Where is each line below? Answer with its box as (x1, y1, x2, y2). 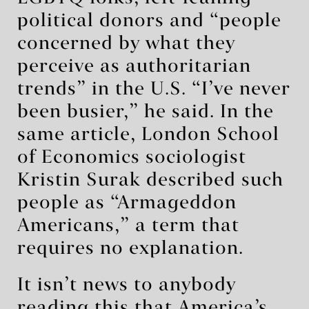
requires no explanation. (17, 239, 243, 258)
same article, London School (17, 126, 279, 144)
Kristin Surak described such (17, 171, 283, 190)
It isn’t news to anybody (17, 276, 236, 295)
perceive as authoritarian (17, 57, 251, 76)
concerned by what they (17, 34, 235, 53)
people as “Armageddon (17, 194, 237, 212)
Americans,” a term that (17, 217, 239, 235)
